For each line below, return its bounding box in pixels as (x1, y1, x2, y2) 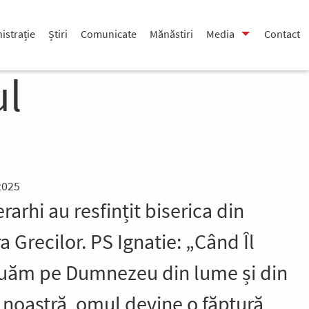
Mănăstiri (149, 27, 193, 41)
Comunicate (80, 27, 137, 41)
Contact (264, 27, 300, 41)
